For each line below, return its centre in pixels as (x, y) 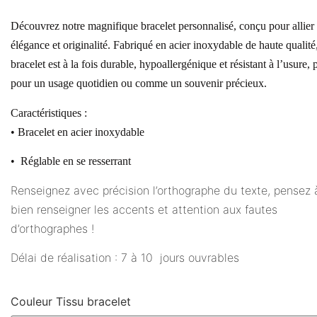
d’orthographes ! (52, 228)
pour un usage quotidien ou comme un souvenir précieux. (139, 83)
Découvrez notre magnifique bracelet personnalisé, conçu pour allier (162, 26)
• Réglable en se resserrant (71, 161)
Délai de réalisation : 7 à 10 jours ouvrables (125, 257)
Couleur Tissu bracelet (71, 301)
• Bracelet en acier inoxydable (77, 132)
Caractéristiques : (49, 113)
